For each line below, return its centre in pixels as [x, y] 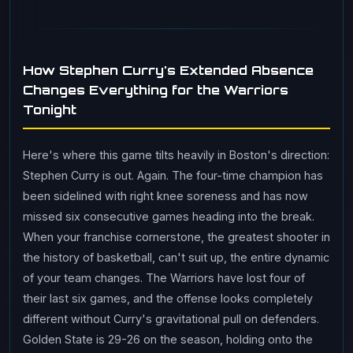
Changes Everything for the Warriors [156, 90]
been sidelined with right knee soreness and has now [165, 196]
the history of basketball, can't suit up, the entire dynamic [176, 257]
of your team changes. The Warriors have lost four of [164, 278]
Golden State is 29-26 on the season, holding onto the [168, 339]
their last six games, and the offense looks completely [168, 298]
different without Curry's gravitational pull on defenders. [171, 319]
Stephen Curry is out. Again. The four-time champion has [173, 175]
